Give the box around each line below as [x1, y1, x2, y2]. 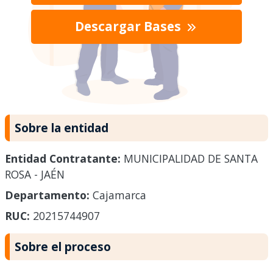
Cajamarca [90, 188, 146, 203]
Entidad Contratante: [5, 151, 121, 166]
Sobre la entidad [15, 119, 108, 136]
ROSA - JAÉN [5, 167, 65, 182]
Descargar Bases [74, 18, 184, 35]
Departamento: [5, 188, 90, 203]
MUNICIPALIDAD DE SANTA [121, 151, 258, 166]
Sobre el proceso [15, 238, 111, 255]
